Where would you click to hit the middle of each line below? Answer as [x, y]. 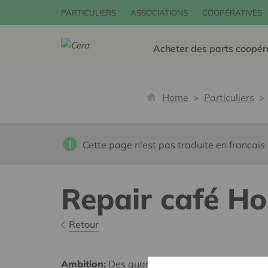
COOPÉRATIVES [232, 13]
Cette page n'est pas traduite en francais [174, 145]
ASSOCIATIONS [159, 13]
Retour [83, 225]
